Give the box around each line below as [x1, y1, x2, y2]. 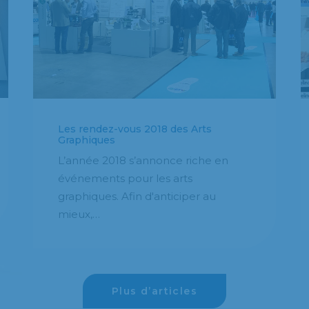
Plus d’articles [112, 285, 197, 297]
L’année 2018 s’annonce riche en [58, 153, 228, 167]
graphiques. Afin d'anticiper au [58, 189, 216, 203]
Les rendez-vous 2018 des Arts [58, 122, 212, 135]
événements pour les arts [58, 171, 192, 185]
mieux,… [58, 207, 100, 221]
